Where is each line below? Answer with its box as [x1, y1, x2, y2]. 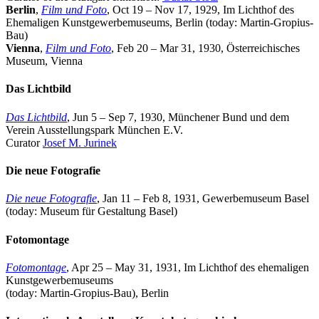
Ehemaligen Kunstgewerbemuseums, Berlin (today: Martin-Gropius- [6, 16, 313, 29]
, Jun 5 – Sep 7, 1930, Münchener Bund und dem [67, 110, 289, 123]
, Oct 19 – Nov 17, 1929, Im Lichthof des [107, 4, 294, 16]
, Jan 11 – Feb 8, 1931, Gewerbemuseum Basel [97, 192, 309, 205]
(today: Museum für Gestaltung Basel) [6, 205, 177, 218]
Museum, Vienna [6, 55, 83, 68]
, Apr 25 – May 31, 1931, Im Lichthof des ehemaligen [66, 261, 309, 273]
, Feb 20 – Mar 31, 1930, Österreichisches [111, 42, 300, 55]
